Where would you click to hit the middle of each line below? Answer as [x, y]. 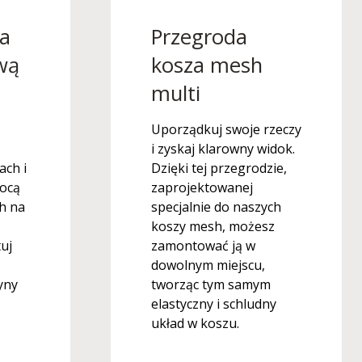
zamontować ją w [203, 246]
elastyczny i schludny [214, 304]
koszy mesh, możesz [213, 226]
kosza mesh [207, 65]
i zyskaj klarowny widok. [223, 149]
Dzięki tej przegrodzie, [219, 168]
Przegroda [199, 37]
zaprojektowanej [202, 187]
